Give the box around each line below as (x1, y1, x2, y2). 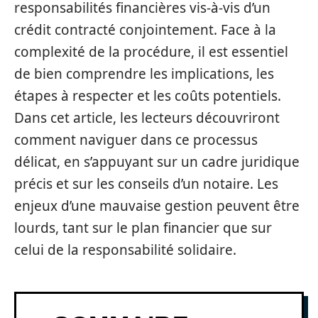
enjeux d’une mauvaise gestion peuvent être (14, 197, 300, 215)
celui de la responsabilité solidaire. (14, 241, 236, 259)
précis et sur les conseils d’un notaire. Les (14, 175, 278, 193)
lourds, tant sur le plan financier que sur (14, 219, 272, 237)
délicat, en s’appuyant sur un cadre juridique (14, 153, 300, 171)
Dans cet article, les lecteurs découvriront (14, 109, 280, 127)
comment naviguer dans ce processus (14, 131, 258, 149)
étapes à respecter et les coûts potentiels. (14, 87, 281, 105)
